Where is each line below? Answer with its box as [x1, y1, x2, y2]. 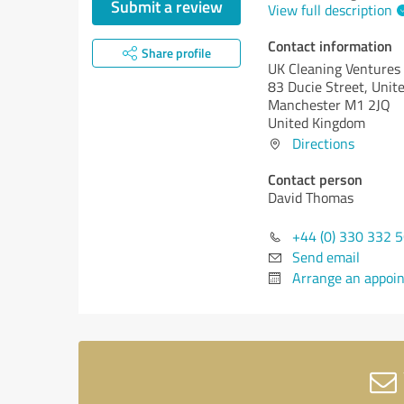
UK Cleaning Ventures [268, 59, 400, 78]
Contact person [268, 169, 363, 189]
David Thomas [268, 188, 353, 207]
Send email [292, 247, 360, 267]
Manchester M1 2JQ [268, 95, 390, 115]
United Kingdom [268, 113, 365, 133]
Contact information [268, 35, 392, 56]
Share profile [141, 44, 211, 61]
